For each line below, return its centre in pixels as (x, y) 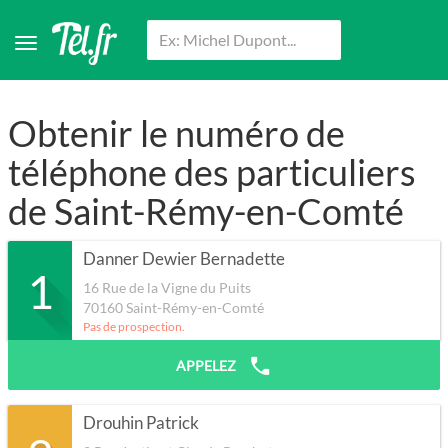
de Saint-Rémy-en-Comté (206, 211)
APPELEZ (207, 366)
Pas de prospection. (134, 327)
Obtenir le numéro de (176, 133)
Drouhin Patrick (141, 423)
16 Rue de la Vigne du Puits (167, 288)
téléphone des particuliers (212, 172)
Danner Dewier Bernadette (184, 259)
